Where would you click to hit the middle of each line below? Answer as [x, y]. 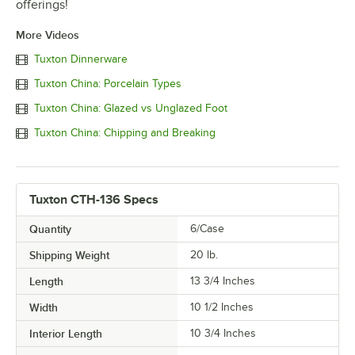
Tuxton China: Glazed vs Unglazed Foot [131, 109]
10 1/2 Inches [222, 307]
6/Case [207, 228]
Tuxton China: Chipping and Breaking [125, 133]
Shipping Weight [69, 255]
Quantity [50, 229]
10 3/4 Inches [223, 333]
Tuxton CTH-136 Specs [94, 199]
